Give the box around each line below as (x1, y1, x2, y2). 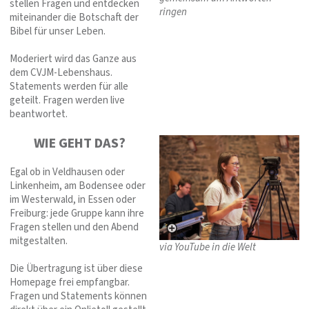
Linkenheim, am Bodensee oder (10, 179, 146, 194)
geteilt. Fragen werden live (10, 93, 125, 108)
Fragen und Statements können (10, 289, 147, 304)
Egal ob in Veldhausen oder (10, 165, 125, 180)
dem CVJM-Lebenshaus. (10, 66, 112, 81)
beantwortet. (10, 107, 68, 122)
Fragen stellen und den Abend (10, 220, 139, 235)
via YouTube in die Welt (159, 240, 256, 255)
